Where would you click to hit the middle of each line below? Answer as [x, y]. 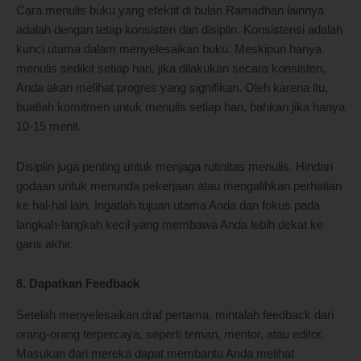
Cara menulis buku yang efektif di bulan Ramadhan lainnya [170, 11]
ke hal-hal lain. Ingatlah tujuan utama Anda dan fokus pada [168, 205]
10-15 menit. [49, 127]
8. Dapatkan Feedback [78, 284]
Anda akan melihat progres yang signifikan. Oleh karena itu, [172, 88]
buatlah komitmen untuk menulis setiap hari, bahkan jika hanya [180, 108]
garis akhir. [45, 244]
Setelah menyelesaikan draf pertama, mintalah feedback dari [175, 315]
